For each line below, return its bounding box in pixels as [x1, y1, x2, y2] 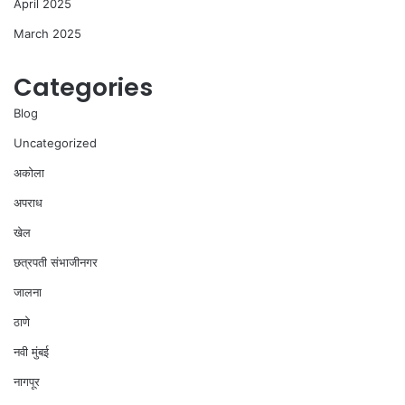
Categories [14, 71, 153, 104]
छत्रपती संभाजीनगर [14, 255, 98, 269]
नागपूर [14, 374, 40, 389]
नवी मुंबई [14, 344, 49, 359]
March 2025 [14, 26, 81, 41]
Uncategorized [14, 136, 97, 150]
